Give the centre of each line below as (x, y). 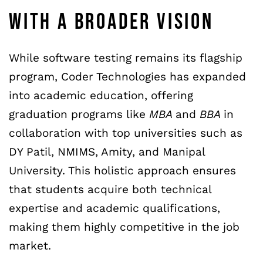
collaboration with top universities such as (126, 133)
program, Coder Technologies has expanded (127, 76)
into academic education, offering (101, 95)
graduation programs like (79, 114)
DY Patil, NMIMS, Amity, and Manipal (107, 151)
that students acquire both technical (110, 189)
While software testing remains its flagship (126, 58)
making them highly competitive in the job (124, 227)
